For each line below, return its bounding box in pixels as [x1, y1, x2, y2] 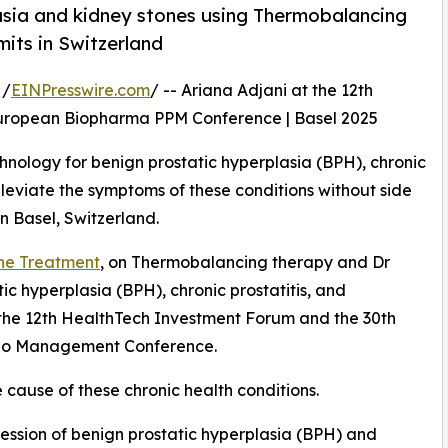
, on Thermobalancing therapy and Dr [100, 252, 390, 273]
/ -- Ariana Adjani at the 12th [150, 80, 373, 101]
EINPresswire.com [11, 80, 150, 101]
